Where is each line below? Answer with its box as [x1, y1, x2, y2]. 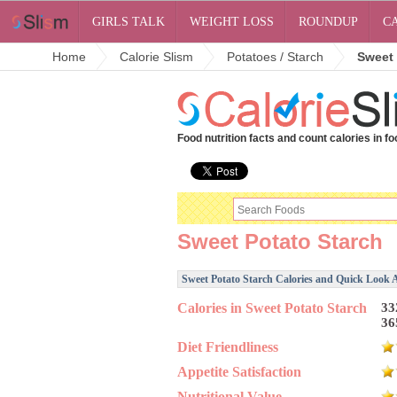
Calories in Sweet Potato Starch [177, 300, 367, 315]
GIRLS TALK [92, 15, 166, 28]
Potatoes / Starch [227, 50, 323, 64]
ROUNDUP [299, 15, 359, 28]
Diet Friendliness [177, 339, 278, 354]
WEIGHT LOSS [190, 15, 275, 28]
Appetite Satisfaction [177, 364, 301, 379]
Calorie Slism [120, 50, 193, 64]
